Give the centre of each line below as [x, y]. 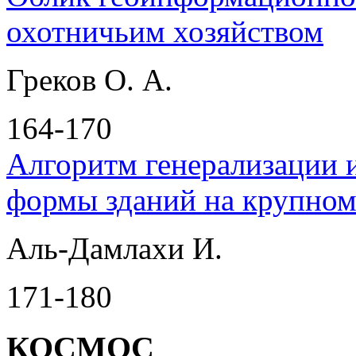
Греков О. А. [89, 79]
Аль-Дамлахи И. [114, 248]
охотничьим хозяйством [165, 31]
